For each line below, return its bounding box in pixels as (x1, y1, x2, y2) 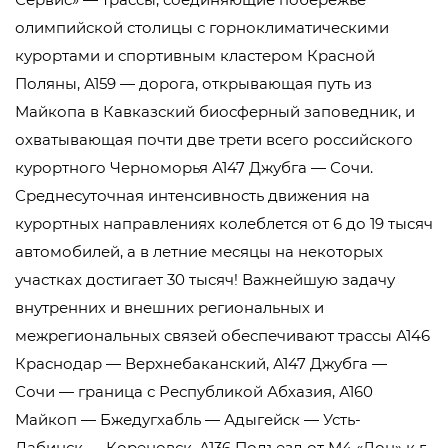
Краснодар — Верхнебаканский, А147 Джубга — (15, 354, 387, 373)
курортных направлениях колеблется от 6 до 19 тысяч (15, 214, 433, 233)
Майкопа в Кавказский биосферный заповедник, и (15, 102, 415, 121)
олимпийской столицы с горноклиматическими (15, 18, 389, 37)
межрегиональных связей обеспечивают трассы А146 (15, 326, 430, 345)
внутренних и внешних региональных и (15, 298, 324, 317)
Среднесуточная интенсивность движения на (15, 186, 370, 205)
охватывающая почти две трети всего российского (15, 130, 413, 149)
